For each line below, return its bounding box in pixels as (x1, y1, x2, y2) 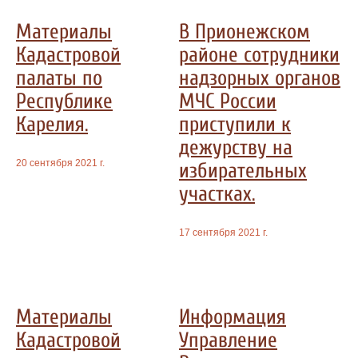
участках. (179, 181, 255, 206)
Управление (179, 328, 277, 353)
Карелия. (16, 111, 88, 137)
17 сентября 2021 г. (179, 227, 268, 239)
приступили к (179, 111, 291, 137)
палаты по (16, 65, 102, 90)
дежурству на (179, 134, 292, 160)
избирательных (179, 157, 307, 183)
